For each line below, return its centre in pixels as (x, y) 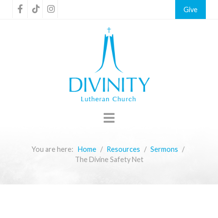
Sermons (164, 149)
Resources (123, 149)
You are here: (54, 149)
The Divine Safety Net (109, 159)
